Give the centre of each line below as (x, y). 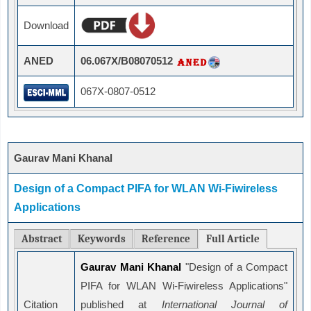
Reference (166, 239)
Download (46, 26)
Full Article (233, 239)
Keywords (102, 239)
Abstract (42, 239)
